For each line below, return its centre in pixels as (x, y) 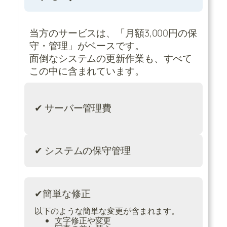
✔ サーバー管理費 (73, 108)
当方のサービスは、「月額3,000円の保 (113, 33)
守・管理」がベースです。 (87, 45)
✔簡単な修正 (63, 193)
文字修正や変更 (83, 220)
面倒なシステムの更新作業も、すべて (111, 58)
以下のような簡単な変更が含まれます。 (107, 211)
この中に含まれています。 (87, 71)
